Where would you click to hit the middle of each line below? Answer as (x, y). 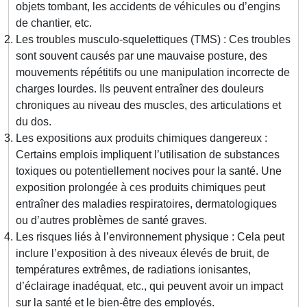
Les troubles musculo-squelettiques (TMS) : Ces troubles (153, 40)
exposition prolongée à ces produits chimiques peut (140, 188)
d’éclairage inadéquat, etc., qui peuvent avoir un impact (149, 286)
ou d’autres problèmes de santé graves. (111, 221)
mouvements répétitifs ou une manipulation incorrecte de (153, 73)
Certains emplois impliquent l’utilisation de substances (148, 155)
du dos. (34, 122)
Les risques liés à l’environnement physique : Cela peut (150, 237)
